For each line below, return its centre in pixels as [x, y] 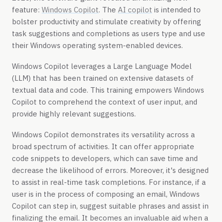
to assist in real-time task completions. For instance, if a [109, 182]
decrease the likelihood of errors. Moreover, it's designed [110, 170]
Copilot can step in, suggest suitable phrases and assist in [110, 206]
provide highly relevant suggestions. [74, 114]
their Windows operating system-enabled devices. [97, 46]
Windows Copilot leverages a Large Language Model [102, 66]
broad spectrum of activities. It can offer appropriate [103, 146]
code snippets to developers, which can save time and [105, 158]
